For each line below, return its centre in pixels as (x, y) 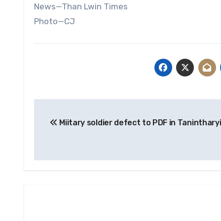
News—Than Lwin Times (81, 7)
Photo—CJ (55, 21)
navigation (73, 129)
